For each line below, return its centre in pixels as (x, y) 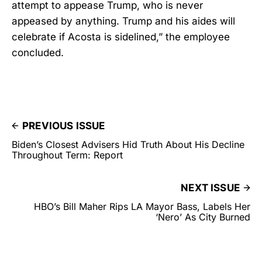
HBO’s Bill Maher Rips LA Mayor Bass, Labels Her (142, 206)
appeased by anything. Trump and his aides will (123, 21)
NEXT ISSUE (210, 187)
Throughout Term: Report (67, 155)
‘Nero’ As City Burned (203, 217)
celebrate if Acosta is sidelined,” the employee (121, 37)
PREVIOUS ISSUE (64, 125)
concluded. (38, 52)
